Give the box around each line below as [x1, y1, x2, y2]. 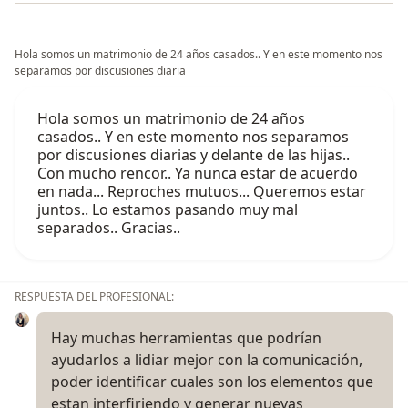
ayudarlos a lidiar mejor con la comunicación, [51, 350, 362, 371]
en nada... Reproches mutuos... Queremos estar [37, 181, 366, 202]
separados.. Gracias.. [37, 218, 180, 239]
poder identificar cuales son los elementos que [51, 372, 373, 393]
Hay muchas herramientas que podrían [51, 328, 321, 349]
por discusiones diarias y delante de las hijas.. [37, 145, 350, 166]
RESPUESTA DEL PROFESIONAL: [15, 289, 174, 305]
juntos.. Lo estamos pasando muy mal [37, 199, 298, 220]
